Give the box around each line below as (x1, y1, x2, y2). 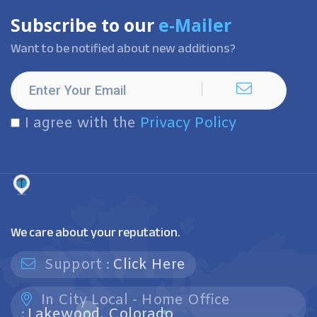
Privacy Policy (140, 114, 236, 133)
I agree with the (25, 114, 140, 133)
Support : (40, 255, 110, 275)
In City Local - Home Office (37, 291, 230, 310)
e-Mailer (158, 13, 231, 37)
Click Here (113, 255, 185, 275)
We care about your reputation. (11, 220, 180, 244)
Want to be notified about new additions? (11, 36, 236, 60)
